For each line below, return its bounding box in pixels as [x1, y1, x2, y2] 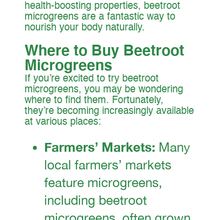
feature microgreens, [44, 175, 162, 191]
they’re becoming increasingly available [25, 107, 194, 117]
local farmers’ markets [44, 157, 171, 173]
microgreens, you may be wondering [25, 85, 183, 95]
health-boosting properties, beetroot [25, 1, 180, 12]
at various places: [25, 117, 101, 128]
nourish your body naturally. [25, 23, 145, 33]
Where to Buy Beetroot [25, 44, 184, 59]
